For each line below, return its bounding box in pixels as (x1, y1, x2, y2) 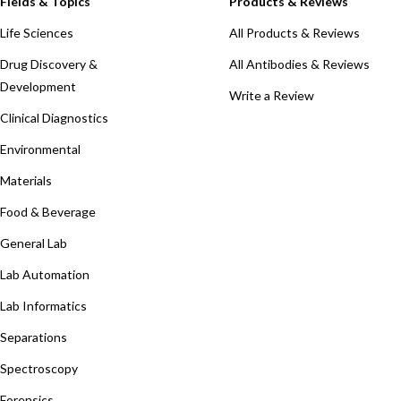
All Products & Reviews (229, 25, 360, 41)
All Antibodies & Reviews (229, 56, 370, 73)
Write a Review (229, 88, 314, 104)
